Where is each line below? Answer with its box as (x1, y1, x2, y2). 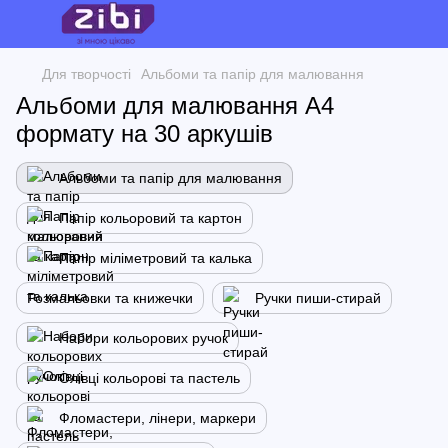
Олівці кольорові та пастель (59, 370, 240, 386)
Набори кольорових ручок (59, 330, 228, 346)
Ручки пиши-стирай (255, 290, 381, 306)
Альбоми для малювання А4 (16, 92, 334, 119)
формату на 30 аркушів (16, 120, 273, 147)
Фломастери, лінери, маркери (59, 410, 256, 426)
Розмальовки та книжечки (27, 290, 193, 306)
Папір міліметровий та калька (59, 250, 252, 266)
